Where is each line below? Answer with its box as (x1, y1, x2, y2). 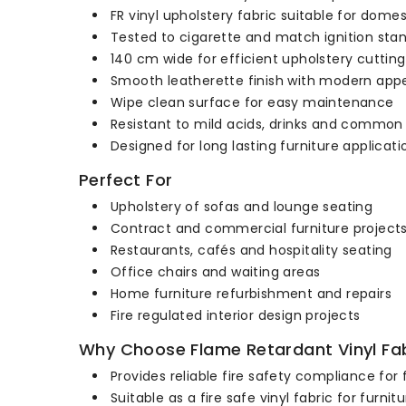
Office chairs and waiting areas (111, 263, 321, 281)
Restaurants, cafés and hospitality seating (111, 241, 392, 259)
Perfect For (79, 169, 173, 191)
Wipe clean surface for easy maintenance (111, 93, 394, 111)
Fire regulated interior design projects (111, 306, 361, 324)
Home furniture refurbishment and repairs (111, 285, 391, 303)
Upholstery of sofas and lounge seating (111, 198, 373, 216)
